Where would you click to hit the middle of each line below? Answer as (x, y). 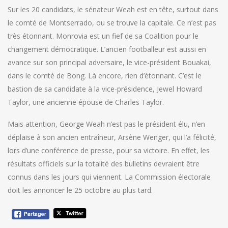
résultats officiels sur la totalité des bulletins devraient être (104, 164)
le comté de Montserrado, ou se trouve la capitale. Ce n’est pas (112, 23)
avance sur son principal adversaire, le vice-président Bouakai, (109, 63)
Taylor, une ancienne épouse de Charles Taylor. (86, 102)
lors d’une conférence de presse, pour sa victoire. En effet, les (109, 151)
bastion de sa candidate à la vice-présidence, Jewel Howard (105, 89)
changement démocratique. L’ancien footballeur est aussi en (107, 49)
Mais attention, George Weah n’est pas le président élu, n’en (106, 124)
